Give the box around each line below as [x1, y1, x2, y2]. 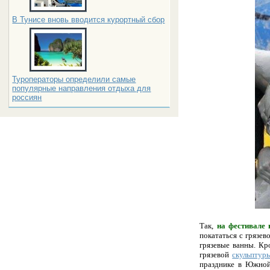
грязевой [199, 250, 233, 259]
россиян [12, 93, 42, 102]
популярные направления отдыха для [12, 84, 151, 93]
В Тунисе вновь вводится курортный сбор [12, 15, 165, 24]
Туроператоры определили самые [12, 75, 136, 84]
